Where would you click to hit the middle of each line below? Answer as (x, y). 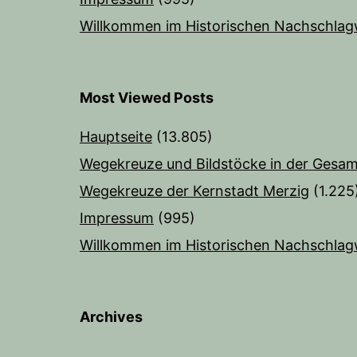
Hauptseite (116, 137)
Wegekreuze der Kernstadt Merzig (194, 191)
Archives (111, 317)
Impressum (117, 218)
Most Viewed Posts (147, 98)
